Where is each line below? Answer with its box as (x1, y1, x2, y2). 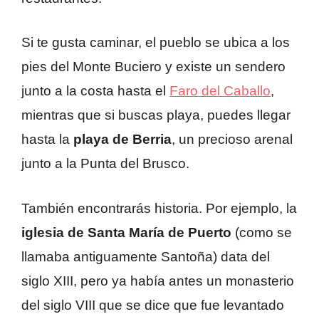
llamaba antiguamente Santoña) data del (21, 249, 270, 264)
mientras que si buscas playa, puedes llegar (21, 108, 291, 123)
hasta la (21, 132, 73, 147)
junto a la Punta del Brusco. (21, 156, 189, 172)
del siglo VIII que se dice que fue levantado (21, 297, 284, 313)
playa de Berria (73, 132, 172, 147)
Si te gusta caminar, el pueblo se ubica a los (21, 35, 290, 51)
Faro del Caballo (169, 83, 271, 99)
